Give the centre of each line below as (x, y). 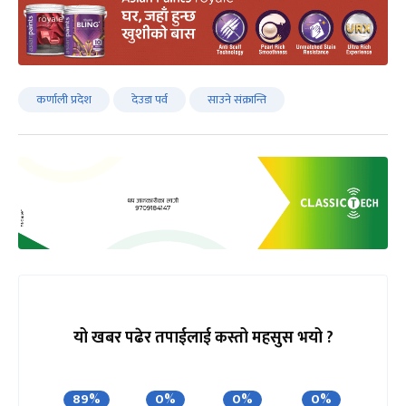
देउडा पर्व (150, 100)
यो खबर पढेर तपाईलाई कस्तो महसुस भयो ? (203, 338)
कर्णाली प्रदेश (64, 100)
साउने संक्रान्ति (237, 100)
